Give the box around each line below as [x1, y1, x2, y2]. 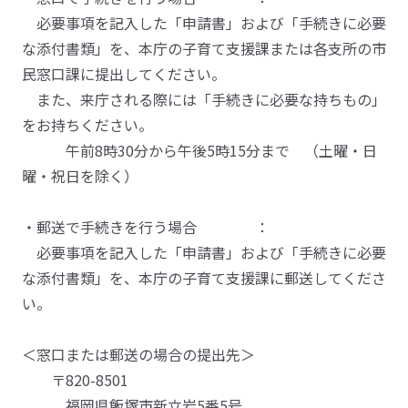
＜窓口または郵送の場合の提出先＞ [22, 343, 255, 365]
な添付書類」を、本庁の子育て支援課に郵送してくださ [22, 267, 386, 289]
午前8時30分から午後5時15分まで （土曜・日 [22, 139, 377, 161]
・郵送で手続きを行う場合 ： [22, 216, 270, 238]
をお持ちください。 [22, 114, 153, 136]
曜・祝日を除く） [22, 165, 138, 187]
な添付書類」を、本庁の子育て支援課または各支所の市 [22, 37, 386, 59]
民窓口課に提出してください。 [22, 63, 226, 85]
